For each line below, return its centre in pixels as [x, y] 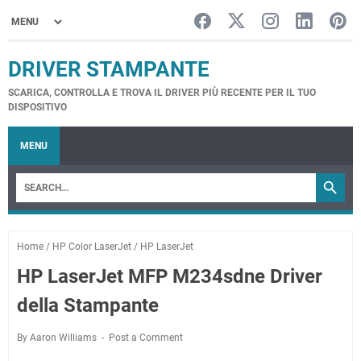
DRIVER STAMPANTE [109, 69]
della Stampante [88, 305]
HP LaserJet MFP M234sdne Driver [170, 276]
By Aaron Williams [58, 338]
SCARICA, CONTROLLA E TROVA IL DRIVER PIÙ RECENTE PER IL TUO [162, 93]
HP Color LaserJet [92, 247]
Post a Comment [146, 338]
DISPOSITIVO [37, 107]
